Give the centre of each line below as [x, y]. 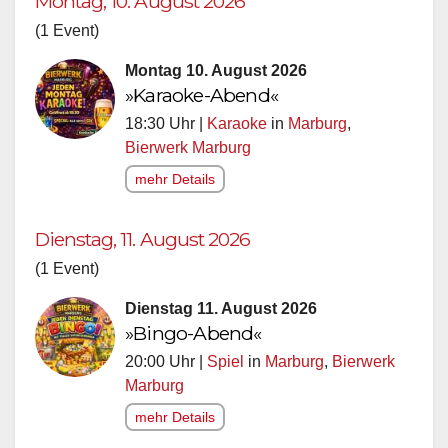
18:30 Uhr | [166, 123]
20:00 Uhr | [166, 361]
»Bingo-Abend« [193, 332]
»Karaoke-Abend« [201, 94]
